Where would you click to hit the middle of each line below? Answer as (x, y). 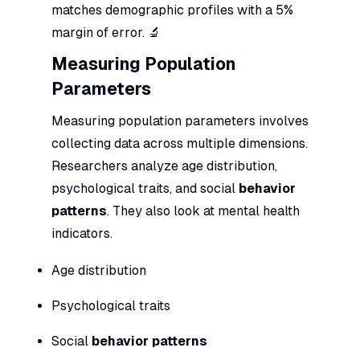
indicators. (82, 233)
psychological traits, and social (145, 188)
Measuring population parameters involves (180, 121)
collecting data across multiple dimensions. (180, 143)
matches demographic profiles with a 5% (172, 10)
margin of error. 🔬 (106, 32)
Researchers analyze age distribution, (164, 166)
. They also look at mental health (203, 211)
